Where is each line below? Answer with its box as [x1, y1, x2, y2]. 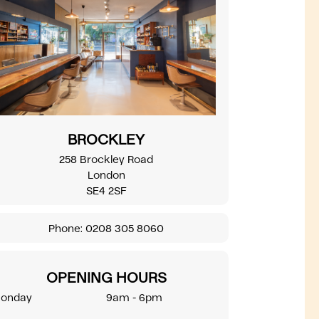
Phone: [48, 221, 83, 234]
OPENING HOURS [46, 268, 167, 286]
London [87, 168, 125, 181]
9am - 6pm [106, 291, 163, 303]
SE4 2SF [85, 184, 127, 197]
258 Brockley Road [59, 152, 154, 165]
